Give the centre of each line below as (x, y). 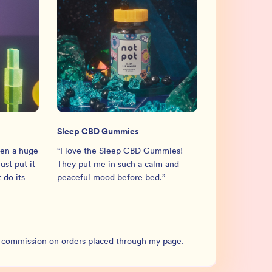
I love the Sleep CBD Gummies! (121, 151)
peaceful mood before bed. (109, 177)
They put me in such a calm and (118, 164)
